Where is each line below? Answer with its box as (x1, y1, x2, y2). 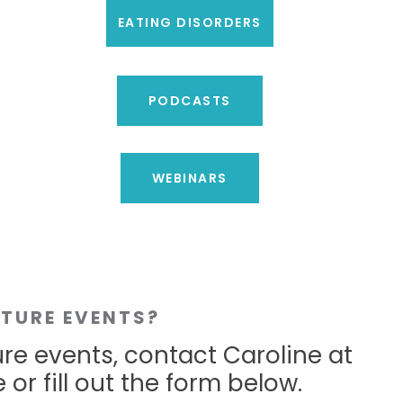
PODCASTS (148, 91, 231, 110)
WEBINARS (151, 168, 228, 187)
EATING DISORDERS (117, 13, 262, 32)
